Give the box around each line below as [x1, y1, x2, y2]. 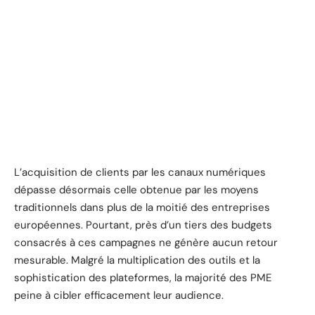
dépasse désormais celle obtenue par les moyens [14, 182, 259, 197]
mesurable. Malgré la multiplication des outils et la [14, 252, 260, 267]
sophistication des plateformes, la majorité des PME [14, 270, 271, 285]
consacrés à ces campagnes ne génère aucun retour [14, 235, 278, 250]
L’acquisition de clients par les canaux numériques [14, 165, 266, 179]
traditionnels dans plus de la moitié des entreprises [14, 200, 270, 214]
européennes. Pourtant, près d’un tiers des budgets [14, 217, 272, 232]
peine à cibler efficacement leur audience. [14, 288, 224, 302]
